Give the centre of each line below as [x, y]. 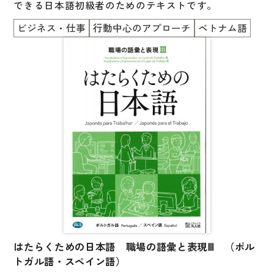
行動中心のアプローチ [142, 28]
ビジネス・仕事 [52, 28]
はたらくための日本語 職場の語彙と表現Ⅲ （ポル [135, 246]
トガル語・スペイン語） [70, 261]
